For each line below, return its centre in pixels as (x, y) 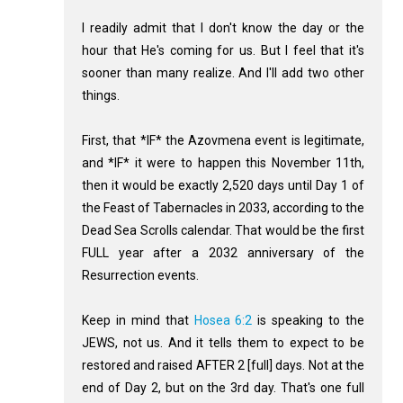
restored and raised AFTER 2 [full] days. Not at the (223, 366)
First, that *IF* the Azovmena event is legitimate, (223, 141)
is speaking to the (309, 321)
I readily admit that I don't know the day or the (223, 28)
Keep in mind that (138, 321)
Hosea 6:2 (223, 321)
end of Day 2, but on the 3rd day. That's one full (223, 388)
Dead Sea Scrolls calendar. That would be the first (223, 231)
